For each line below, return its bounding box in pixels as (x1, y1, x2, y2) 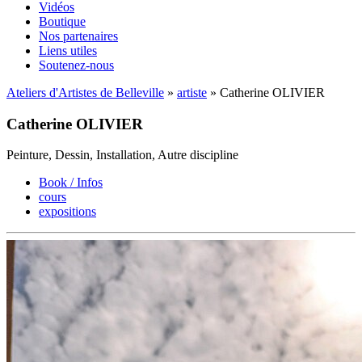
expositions (39, 204, 96, 219)
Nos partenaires (39, 28, 118, 43)
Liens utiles (39, 43, 97, 57)
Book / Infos (39, 175, 103, 190)
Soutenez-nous (39, 57, 114, 72)
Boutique (39, 14, 86, 28)
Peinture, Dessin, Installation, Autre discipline (6, 148, 238, 162)
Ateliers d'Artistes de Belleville (6, 85, 164, 99)
